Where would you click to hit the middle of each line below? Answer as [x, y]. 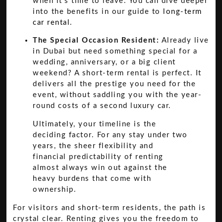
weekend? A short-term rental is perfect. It [117, 73]
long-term [183, 11]
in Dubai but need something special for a [115, 52]
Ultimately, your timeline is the [95, 124]
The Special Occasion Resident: [96, 41]
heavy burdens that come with [92, 179]
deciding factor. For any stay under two [110, 135]
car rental [52, 22]
